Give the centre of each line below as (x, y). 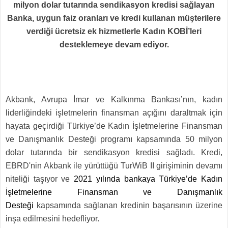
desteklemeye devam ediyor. (114, 44)
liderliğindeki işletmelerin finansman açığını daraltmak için (114, 112)
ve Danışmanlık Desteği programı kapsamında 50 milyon (114, 139)
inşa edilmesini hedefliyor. (52, 218)
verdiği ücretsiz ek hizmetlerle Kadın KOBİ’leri (114, 31)
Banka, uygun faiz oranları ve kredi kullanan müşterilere (114, 18)
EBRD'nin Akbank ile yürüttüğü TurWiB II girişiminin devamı (114, 165)
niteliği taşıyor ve (40, 179)
